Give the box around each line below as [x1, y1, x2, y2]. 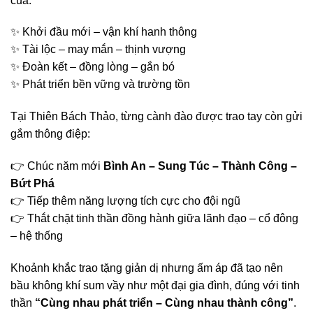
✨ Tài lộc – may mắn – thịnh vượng [10, 43, 186, 56]
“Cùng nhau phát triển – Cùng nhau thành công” [35, 296, 293, 309]
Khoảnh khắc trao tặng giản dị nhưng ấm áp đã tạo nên [10, 261, 283, 274]
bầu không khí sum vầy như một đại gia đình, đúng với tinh [10, 279, 300, 291]
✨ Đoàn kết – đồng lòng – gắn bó [10, 61, 175, 73]
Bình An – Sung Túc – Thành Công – [103, 159, 297, 172]
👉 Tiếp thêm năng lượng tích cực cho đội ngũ [10, 194, 240, 207]
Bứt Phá [10, 177, 54, 189]
